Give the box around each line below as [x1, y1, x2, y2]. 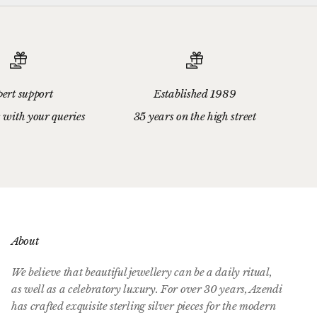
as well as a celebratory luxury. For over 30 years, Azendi [11, 282, 282, 296]
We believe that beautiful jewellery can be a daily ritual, [11, 265, 272, 279]
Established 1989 [154, 86, 236, 100]
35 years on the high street [133, 109, 256, 123]
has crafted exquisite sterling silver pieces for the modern [11, 299, 276, 313]
